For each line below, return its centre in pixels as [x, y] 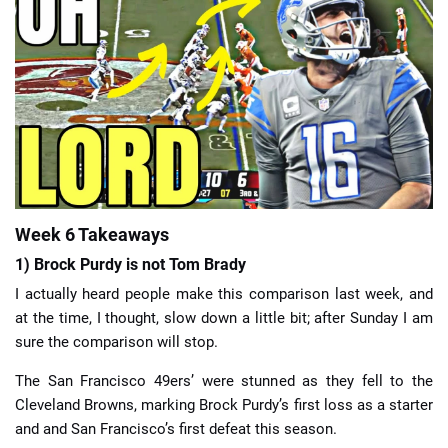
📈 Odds [368, 146]
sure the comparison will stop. [116, 341]
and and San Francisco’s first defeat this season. [176, 428]
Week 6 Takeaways [92, 235]
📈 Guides [79, 146]
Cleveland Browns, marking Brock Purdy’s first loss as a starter [224, 404]
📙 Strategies [223, 146]
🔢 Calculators [79, 201]
